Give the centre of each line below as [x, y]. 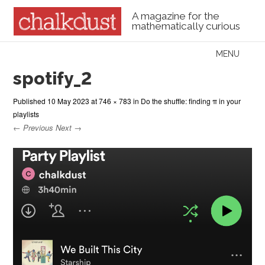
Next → [69, 127]
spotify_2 [53, 78]
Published [30, 101]
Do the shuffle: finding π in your [191, 101]
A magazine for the [175, 16]
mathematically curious [186, 26]
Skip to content [46, 54]
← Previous [33, 127]
